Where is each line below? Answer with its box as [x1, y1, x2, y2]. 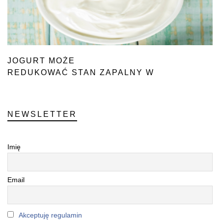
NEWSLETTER [7, 110, 77, 118]
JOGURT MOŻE [7, 56, 75, 65]
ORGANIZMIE [7, 80, 67, 88]
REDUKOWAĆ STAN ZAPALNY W [7, 68, 154, 77]
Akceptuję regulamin [19, 211, 82, 219]
